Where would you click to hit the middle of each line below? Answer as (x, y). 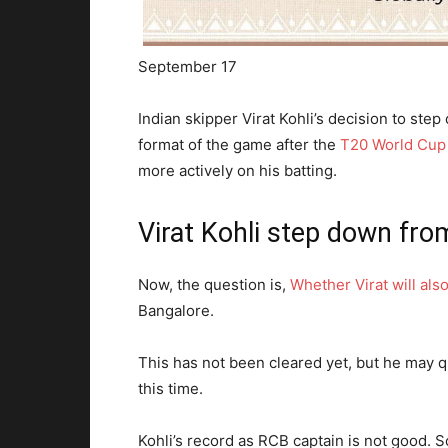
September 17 (187, 66)
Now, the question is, (214, 284)
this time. (170, 388)
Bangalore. (176, 310)
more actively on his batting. (237, 170)
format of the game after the (239, 144)
